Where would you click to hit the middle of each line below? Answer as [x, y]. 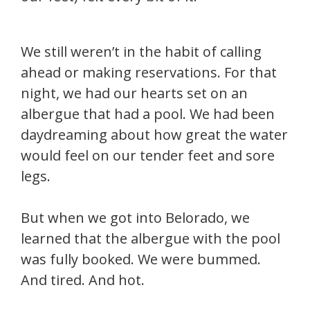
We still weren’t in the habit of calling [141, 52]
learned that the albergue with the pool [151, 238]
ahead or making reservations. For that [149, 72]
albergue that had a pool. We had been [148, 114]
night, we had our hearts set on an [134, 93]
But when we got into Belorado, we [135, 218]
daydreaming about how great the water [154, 135]
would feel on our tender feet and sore [148, 155]
